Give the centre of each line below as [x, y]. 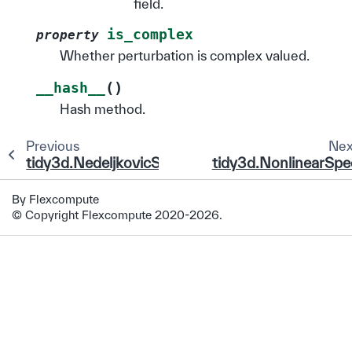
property [68, 35]
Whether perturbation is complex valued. [185, 55]
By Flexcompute [55, 199]
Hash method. [103, 108]
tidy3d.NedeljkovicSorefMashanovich [153, 162]
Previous [52, 145]
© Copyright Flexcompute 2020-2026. [117, 215]
